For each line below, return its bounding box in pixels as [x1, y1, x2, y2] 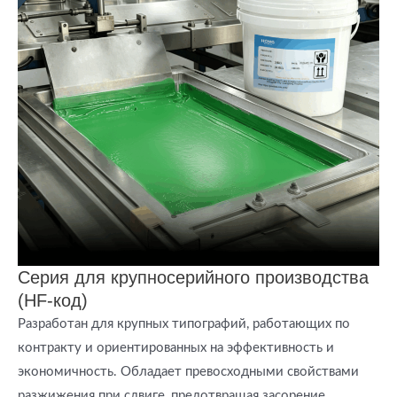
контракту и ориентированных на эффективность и [18, 341, 334, 355]
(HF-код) [18, 291, 88, 311]
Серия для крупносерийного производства [18, 268, 369, 288]
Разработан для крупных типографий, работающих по [18, 317, 350, 331]
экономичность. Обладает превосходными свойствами [18, 365, 359, 379]
